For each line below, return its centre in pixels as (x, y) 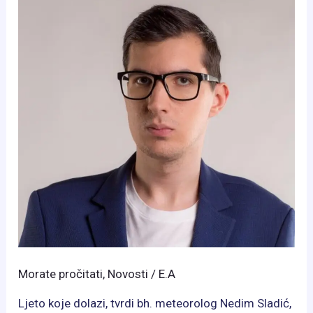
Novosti (128, 274)
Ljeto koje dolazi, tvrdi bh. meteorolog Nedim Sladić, (155, 303)
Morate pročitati (61, 274)
